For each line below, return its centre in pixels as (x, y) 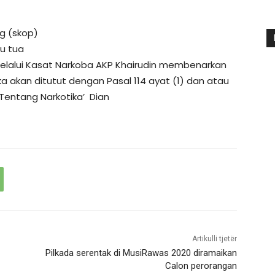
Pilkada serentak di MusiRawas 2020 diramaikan (141, 253)
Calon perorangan (201, 266)
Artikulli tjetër (214, 239)
